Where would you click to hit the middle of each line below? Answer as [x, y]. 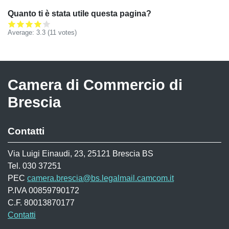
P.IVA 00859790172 [43, 190]
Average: [22, 32]
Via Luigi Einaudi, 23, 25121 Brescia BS [81, 154]
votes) [66, 32]
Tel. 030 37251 [35, 166]
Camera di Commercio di [95, 85]
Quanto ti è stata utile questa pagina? [79, 14]
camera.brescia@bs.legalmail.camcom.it [100, 178]
